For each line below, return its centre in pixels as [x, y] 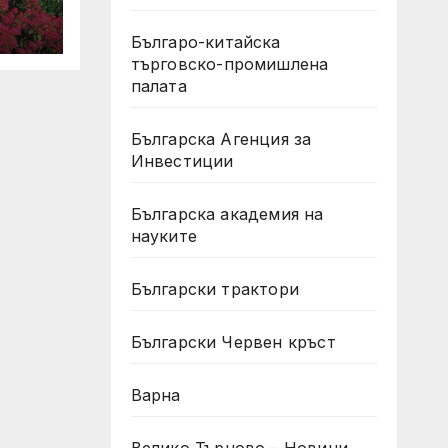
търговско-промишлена [229, 64]
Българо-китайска [205, 42]
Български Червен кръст [233, 342]
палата [158, 86]
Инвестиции [182, 161]
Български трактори [215, 289]
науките [163, 236]
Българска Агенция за [221, 139]
